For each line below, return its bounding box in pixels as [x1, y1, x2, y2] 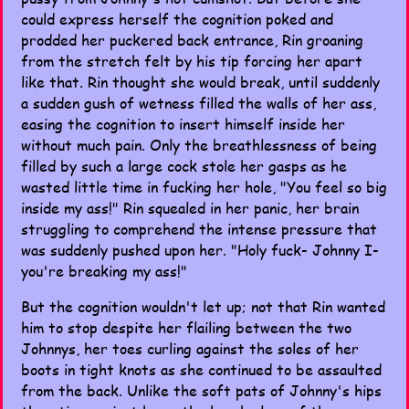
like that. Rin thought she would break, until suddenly [21, 71, 380, 92]
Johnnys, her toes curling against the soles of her [21, 338, 359, 359]
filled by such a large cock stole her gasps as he [21, 155, 347, 176]
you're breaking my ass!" [21, 260, 187, 281]
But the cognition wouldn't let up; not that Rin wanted [21, 296, 385, 317]
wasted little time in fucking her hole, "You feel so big [21, 176, 387, 197]
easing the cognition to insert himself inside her [21, 113, 345, 134]
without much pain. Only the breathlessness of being [21, 134, 377, 155]
